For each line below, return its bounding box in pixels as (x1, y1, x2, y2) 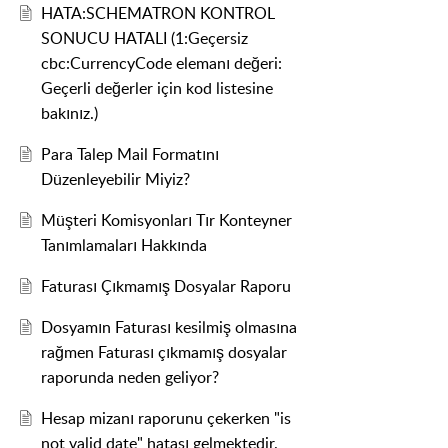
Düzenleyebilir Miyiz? (40, 168, 190, 191)
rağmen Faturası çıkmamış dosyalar (40, 341, 287, 364)
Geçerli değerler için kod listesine (40, 77, 273, 100)
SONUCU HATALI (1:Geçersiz (40, 27, 248, 50)
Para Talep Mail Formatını (40, 143, 219, 166)
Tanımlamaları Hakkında (40, 234, 207, 257)
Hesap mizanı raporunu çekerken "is (40, 407, 291, 430)
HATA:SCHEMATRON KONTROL (40, 2, 275, 25)
